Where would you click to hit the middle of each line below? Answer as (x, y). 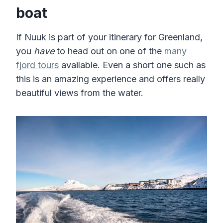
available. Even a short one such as (132, 65)
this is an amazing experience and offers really (111, 79)
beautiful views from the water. (80, 93)
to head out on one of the (109, 51)
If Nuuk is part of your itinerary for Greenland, (109, 37)
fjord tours (37, 65)
